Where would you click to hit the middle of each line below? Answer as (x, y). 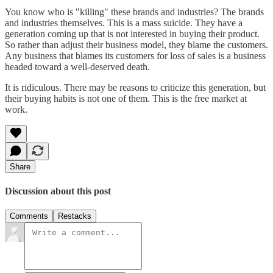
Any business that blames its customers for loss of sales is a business (135, 55)
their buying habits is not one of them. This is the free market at (126, 98)
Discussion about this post (58, 191)
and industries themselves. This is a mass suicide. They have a (124, 23)
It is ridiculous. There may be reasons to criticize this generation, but (135, 87)
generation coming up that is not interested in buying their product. (132, 34)
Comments (29, 216)
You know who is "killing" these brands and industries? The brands (134, 12)
